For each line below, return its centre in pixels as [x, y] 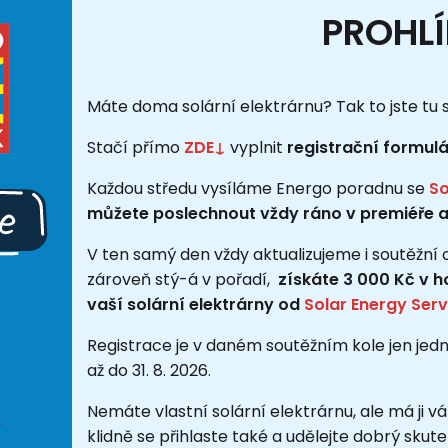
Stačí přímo [135, 147]
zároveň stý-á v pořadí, [180, 279]
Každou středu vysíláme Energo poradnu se [258, 188]
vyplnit [256, 147]
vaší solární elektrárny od [195, 304]
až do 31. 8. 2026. [149, 370]
